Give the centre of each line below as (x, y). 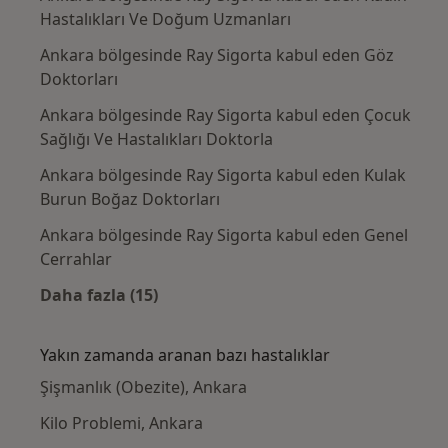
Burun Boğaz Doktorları (130, 199)
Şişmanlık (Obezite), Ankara (143, 387)
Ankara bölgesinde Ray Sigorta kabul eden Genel (224, 235)
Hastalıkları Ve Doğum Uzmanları (165, 19)
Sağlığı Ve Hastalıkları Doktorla (156, 139)
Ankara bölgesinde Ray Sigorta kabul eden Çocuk (225, 115)
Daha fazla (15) (99, 295)
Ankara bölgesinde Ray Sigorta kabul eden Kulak (223, 175)
